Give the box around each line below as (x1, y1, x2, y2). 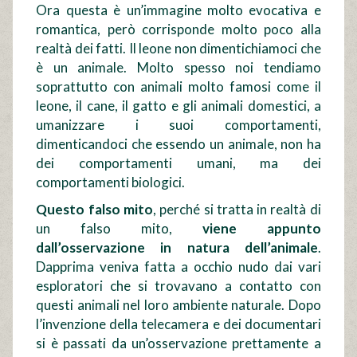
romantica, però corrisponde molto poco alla (36, 21, 321, 38)
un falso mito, (36, 220, 202, 237)
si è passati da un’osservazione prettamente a (36, 335, 321, 352)
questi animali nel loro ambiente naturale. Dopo (36, 296, 321, 314)
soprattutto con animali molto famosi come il (36, 78, 321, 96)
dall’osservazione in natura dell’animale (36, 239, 318, 257)
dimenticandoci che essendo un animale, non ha (36, 135, 321, 153)
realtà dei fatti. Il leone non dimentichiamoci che (36, 40, 321, 57)
